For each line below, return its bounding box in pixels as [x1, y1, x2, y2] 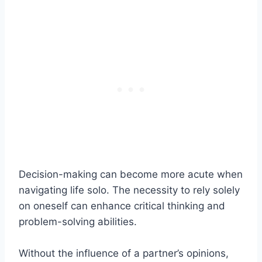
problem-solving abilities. [19, 215, 137, 227]
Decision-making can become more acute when [19, 168, 243, 180]
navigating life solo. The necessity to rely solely [19, 184, 240, 196]
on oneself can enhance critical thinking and [19, 199, 225, 212]
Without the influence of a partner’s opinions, [19, 247, 229, 259]
